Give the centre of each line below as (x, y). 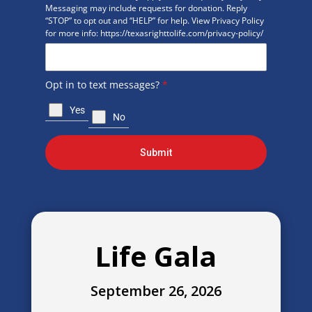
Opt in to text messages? (103, 84)
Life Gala (156, 256)
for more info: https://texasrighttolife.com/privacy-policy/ (154, 33)
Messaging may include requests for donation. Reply (146, 8)
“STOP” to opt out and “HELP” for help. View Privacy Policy (154, 20)
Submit (156, 152)
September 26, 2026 (156, 290)
